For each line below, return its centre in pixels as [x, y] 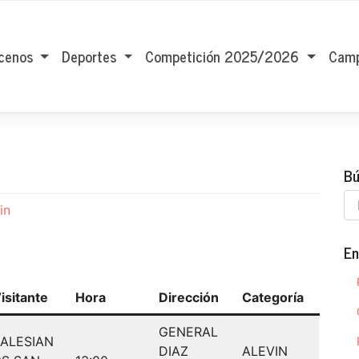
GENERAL [188, 332]
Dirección [189, 298]
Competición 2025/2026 [224, 56]
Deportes [91, 56]
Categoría [273, 298]
